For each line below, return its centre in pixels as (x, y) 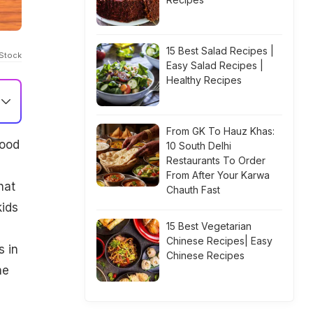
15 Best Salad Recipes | (220, 51)
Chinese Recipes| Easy (219, 241)
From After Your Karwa (218, 175)
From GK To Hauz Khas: (220, 131)
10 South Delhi (199, 146)
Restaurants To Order (216, 160)
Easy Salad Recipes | (215, 65)
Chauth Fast (193, 190)
